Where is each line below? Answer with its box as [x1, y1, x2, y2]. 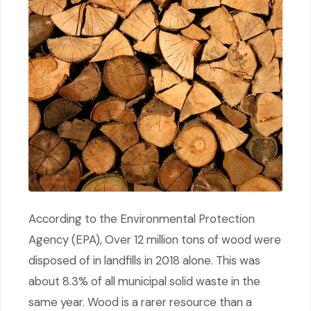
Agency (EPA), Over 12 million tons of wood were [28, 231, 281, 247]
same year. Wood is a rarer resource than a [28, 294, 252, 310]
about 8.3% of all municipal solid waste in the [28, 273, 260, 289]
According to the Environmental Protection [28, 210, 255, 226]
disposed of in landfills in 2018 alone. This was [28, 252, 260, 268]
